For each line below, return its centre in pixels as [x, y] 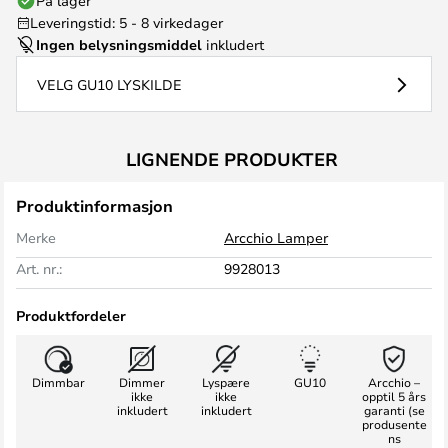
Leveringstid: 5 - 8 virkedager [126, 22]
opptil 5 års [394, 396]
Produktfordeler [71, 315]
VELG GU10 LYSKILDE [109, 84]
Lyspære [226, 382]
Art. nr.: [39, 268]
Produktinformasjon [94, 206]
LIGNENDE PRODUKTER [232, 159]
